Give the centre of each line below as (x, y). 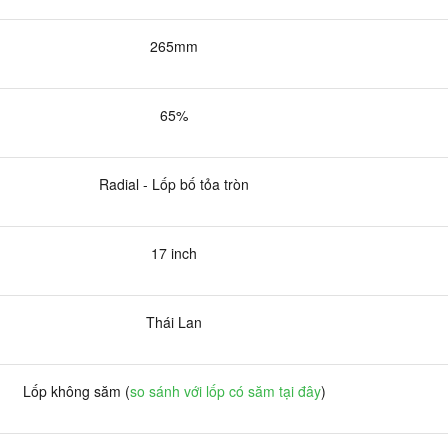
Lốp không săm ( (76, 390)
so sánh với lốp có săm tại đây (225, 390)
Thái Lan (174, 321)
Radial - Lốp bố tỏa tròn (174, 183)
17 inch (174, 252)
